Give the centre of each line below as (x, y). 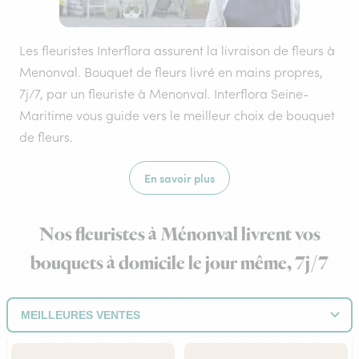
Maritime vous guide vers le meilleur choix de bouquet (177, 115)
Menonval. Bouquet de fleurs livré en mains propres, (171, 72)
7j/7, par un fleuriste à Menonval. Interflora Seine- (164, 94)
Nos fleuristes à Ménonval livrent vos (179, 235)
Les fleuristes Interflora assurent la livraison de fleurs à (177, 50)
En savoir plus (179, 178)
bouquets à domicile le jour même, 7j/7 (179, 264)
